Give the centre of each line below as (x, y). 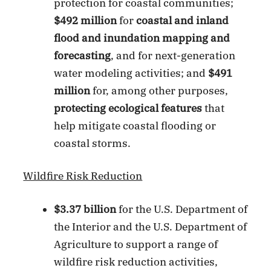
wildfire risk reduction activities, (136, 262)
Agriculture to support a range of (136, 244)
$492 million (86, 20)
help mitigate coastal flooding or (135, 126)
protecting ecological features (128, 108)
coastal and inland (183, 20)
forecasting (83, 55)
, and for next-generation (173, 55)
